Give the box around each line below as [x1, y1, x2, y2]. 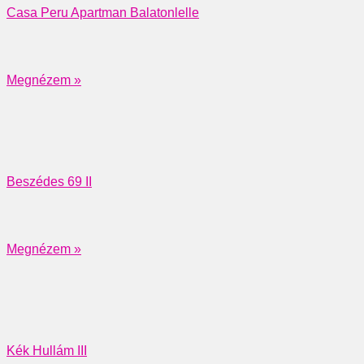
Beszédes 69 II [6, 174, 92, 188]
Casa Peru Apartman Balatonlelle [6, 5, 199, 19]
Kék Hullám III [6, 343, 87, 357]
